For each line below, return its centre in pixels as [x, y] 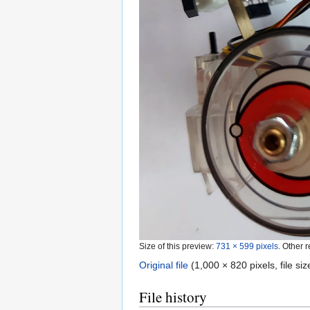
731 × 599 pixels [247, 246]
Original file [164, 265]
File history [173, 297]
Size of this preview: [177, 246]
